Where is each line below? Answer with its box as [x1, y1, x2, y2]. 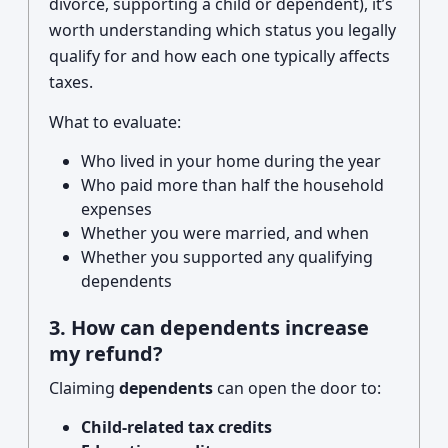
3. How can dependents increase [49, 314, 369, 341]
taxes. [49, 71, 93, 93]
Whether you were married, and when [81, 222, 369, 244]
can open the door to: [213, 377, 381, 399]
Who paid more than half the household [81, 174, 384, 196]
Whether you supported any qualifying [81, 246, 373, 268]
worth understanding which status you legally [49, 19, 396, 41]
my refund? [49, 340, 163, 367]
